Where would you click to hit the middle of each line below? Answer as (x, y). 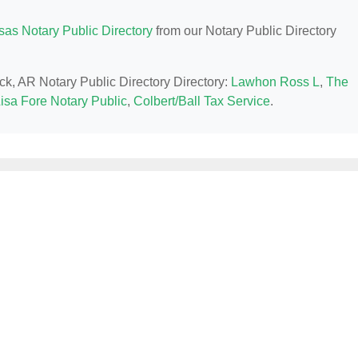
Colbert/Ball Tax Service (202, 101)
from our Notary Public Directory (245, 31)
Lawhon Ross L (275, 82)
